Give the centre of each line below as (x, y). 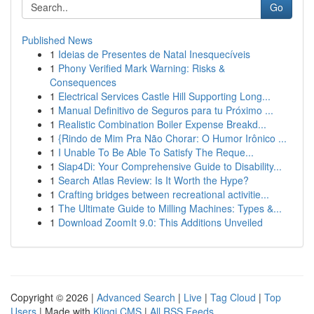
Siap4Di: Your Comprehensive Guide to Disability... (170, 166)
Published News (57, 40)
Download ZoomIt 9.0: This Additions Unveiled (161, 222)
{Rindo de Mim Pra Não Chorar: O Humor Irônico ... (172, 138)
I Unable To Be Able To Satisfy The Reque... (156, 152)
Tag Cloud (233, 297)
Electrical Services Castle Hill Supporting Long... (164, 96)
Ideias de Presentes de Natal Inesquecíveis (154, 54)
